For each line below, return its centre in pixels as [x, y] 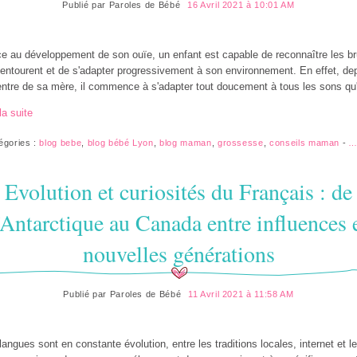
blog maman [186, 143]
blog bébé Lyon [120, 143]
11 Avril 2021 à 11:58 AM [241, 294]
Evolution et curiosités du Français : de [178, 191]
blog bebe [61, 143]
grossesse [240, 143]
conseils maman [305, 143]
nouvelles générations [178, 253]
